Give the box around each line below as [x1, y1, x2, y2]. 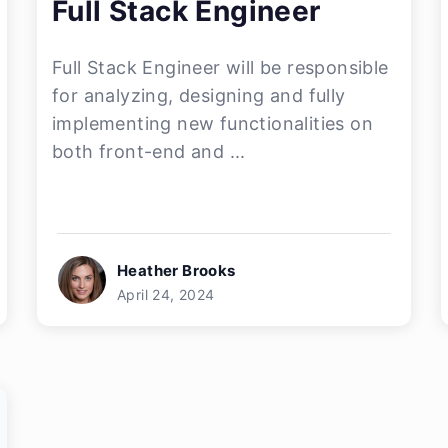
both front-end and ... [52, 141, 246, 162]
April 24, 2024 [117, 286, 215, 303]
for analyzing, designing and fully [52, 85, 346, 106]
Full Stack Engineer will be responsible [52, 57, 389, 78]
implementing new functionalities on [52, 113, 373, 134]
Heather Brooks [117, 261, 236, 280]
